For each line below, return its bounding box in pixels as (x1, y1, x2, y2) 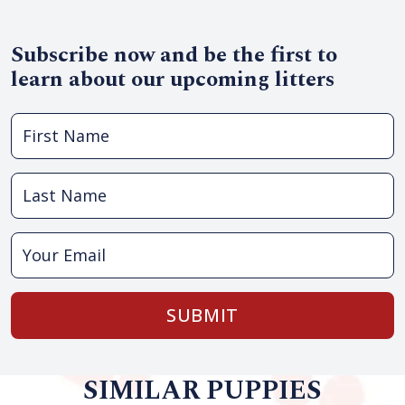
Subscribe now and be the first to (11, 39, 337, 71)
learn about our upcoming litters (11, 63, 334, 96)
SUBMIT (166, 303, 239, 327)
